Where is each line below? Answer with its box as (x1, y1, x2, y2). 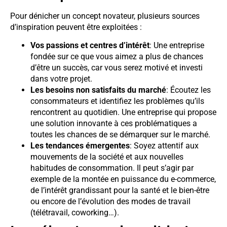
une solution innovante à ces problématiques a (30, 119, 197, 129)
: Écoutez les (166, 85, 211, 95)
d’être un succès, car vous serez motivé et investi (30, 63, 203, 73)
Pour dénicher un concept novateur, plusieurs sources (10, 11, 200, 21)
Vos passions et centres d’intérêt (30, 41, 149, 51)
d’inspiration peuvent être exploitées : (10, 22, 142, 32)
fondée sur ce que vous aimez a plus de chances (30, 52, 203, 62)
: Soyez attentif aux (130, 141, 199, 151)
